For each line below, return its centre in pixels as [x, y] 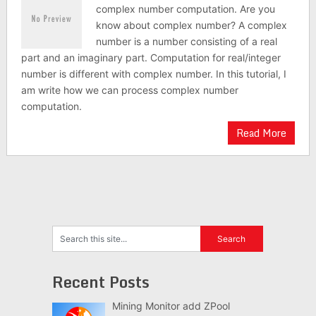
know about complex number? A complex [192, 25]
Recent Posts [101, 282]
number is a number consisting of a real [187, 41]
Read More [262, 133]
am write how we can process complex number [129, 90]
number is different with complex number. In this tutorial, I [153, 74]
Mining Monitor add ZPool [171, 306]
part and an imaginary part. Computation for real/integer [151, 57]
